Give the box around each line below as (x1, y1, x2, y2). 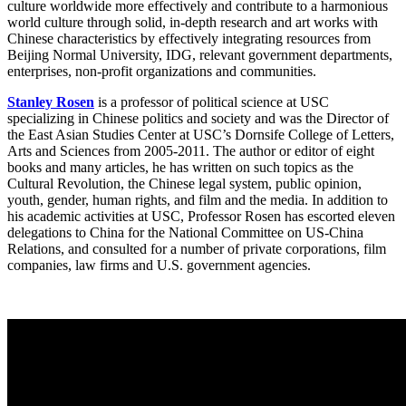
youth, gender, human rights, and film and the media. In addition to (7, 192, 388, 208)
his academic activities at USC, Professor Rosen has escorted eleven (7, 208, 395, 225)
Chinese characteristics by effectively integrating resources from (7, 31, 371, 47)
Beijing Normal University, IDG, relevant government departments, (7, 47, 392, 63)
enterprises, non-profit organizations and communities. (7, 63, 316, 80)
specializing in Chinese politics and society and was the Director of (7, 111, 389, 127)
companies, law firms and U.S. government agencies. (7, 257, 311, 274)
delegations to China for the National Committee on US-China (7, 225, 363, 241)
